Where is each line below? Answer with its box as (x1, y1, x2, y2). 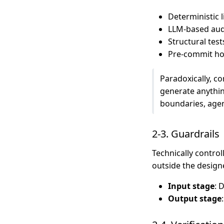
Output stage (168, 192, 221, 204)
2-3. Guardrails (152, 126, 219, 140)
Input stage (168, 180, 214, 191)
